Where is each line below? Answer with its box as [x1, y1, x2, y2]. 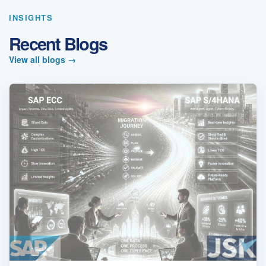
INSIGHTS [9, 12, 53, 24]
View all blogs [9, 53, 68, 66]
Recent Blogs [9, 31, 107, 56]
